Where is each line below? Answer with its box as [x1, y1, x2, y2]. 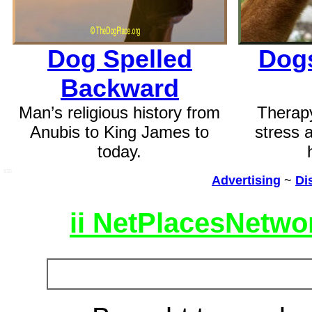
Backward [61, 74, 179, 102]
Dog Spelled [47, 45, 192, 73]
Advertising [212, 173, 281, 187]
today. [97, 142, 142, 161]
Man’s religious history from [19, 103, 221, 122]
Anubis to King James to [30, 123, 210, 141]
